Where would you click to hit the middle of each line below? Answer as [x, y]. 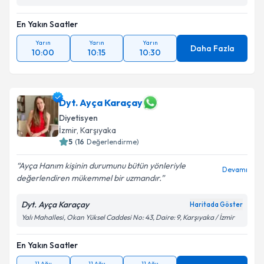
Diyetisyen [78, 118]
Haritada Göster [216, 204]
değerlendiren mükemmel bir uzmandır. [89, 178]
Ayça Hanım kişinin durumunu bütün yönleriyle [102, 166]
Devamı [235, 169]
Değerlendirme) [113, 142]
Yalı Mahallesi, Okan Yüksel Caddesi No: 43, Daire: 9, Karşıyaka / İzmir [128, 217]
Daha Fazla [212, 48]
